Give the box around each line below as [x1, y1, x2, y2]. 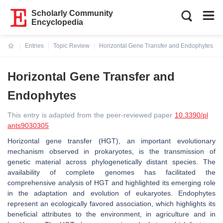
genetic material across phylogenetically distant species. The [7, 158, 216, 166]
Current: [8, 48, 31, 55]
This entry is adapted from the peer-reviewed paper [7, 111, 175, 119]
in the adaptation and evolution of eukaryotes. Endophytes [7, 189, 216, 197]
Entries [25, 42, 44, 49]
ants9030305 [7, 121, 49, 129]
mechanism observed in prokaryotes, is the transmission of [7, 147, 216, 155]
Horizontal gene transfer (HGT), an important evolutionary [7, 137, 216, 145]
